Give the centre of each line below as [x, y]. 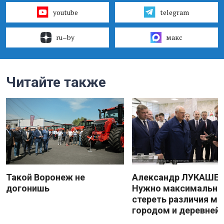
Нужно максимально [177, 188]
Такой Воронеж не [45, 177]
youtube [65, 12]
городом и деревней [176, 210]
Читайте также [56, 82]
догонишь [28, 188]
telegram [174, 12]
